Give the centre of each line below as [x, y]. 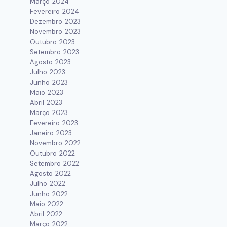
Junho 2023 [49, 82]
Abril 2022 [46, 214]
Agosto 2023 [51, 62]
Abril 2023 [46, 103]
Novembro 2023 [55, 32]
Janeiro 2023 [51, 133]
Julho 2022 [48, 184]
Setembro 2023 [55, 52]
